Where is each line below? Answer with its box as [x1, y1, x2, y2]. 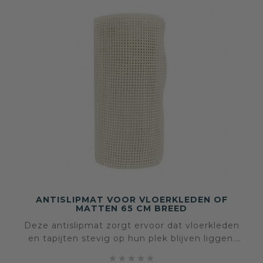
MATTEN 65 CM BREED [76, 203, 187, 214]
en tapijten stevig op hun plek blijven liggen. [28, 233, 235, 244]
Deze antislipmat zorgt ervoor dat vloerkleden [23, 220, 240, 231]
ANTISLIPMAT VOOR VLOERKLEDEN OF [35, 194, 228, 205]
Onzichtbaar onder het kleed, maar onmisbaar [25, 246, 238, 257]
